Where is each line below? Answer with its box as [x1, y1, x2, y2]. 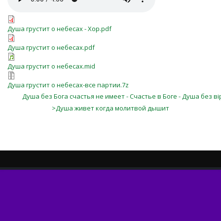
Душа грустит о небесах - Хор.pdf [7, 24, 111, 33]
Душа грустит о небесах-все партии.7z [7, 80, 129, 89]
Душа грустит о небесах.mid [7, 62, 95, 71]
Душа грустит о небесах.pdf [7, 43, 95, 52]
